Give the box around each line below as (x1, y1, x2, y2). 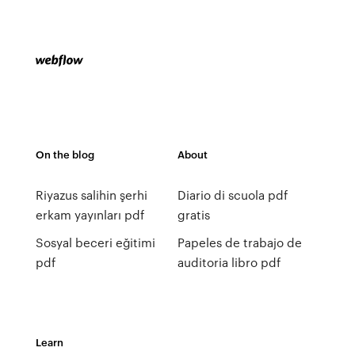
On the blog (35, 147, 94, 162)
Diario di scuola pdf (177, 186, 288, 204)
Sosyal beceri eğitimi (35, 234, 155, 251)
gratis (177, 206, 210, 223)
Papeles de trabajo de (177, 234, 302, 251)
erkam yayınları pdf (35, 206, 144, 223)
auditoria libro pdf (177, 254, 281, 271)
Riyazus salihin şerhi (35, 186, 147, 204)
